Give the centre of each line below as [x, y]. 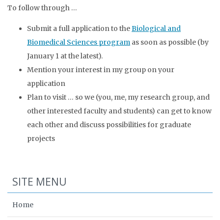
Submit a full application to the [79, 28]
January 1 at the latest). [65, 56]
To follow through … [42, 8]
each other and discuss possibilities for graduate [109, 125]
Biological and [156, 28]
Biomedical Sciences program [79, 42]
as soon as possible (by [169, 42]
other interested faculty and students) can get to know [119, 111]
